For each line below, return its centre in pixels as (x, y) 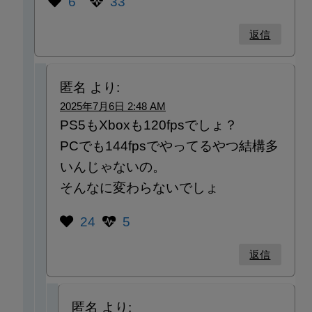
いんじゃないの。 (112, 166)
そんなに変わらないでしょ (139, 187)
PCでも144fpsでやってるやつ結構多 (169, 146)
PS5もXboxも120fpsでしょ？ (148, 125)
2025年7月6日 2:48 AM (112, 106)
